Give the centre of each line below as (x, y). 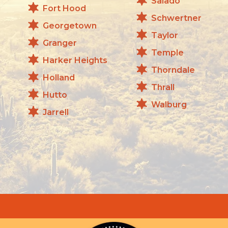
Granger (60, 43)
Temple (167, 52)
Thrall (163, 87)
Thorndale (173, 70)
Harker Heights (75, 60)
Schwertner (176, 18)
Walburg (169, 104)
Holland (59, 77)
